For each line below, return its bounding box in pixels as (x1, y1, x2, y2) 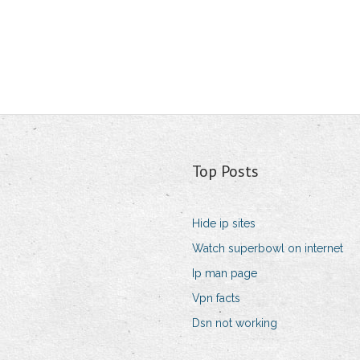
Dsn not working (191, 317, 277, 330)
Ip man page (191, 267, 257, 280)
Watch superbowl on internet (191, 242, 343, 256)
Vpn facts (191, 292, 240, 305)
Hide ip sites (191, 217, 256, 231)
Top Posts (191, 161, 259, 182)
